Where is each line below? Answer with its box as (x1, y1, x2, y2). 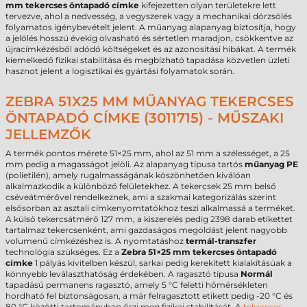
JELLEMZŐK (5, 126, 91, 143)
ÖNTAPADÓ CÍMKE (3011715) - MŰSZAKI (5, 110, 284, 126)
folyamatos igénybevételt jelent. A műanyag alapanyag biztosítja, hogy (5, 22, 296, 32)
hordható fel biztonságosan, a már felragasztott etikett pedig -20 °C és (5, 291, 293, 301)
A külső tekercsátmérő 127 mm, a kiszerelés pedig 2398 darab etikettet (5, 214, 293, 224)
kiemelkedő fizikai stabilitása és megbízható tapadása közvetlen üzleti (5, 55, 290, 65)
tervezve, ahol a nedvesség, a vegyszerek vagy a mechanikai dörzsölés (5, 11, 292, 21)
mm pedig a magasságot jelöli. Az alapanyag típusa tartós (5, 159, 245, 169)
